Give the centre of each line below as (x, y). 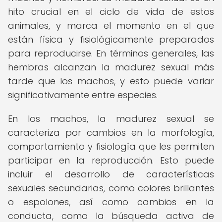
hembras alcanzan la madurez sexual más (111, 67)
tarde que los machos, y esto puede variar (111, 81)
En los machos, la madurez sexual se (111, 119)
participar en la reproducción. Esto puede (111, 160)
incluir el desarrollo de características (111, 174)
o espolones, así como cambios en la (111, 202)
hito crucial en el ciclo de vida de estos (111, 12)
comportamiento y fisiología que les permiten (111, 146)
